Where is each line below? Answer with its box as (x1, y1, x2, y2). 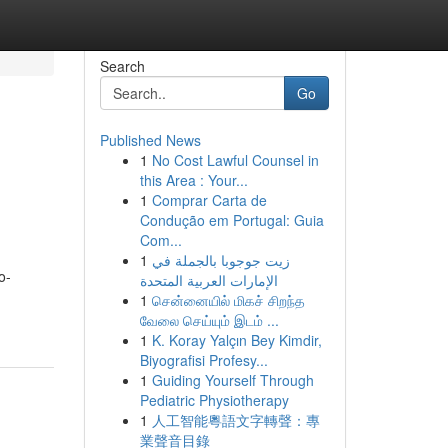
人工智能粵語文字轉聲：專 (151, 410, 320, 430)
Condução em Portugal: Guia (139, 210, 324, 230)
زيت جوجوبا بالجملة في (151, 250, 290, 270)
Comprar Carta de (151, 190, 267, 210)
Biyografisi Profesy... (139, 350, 268, 370)
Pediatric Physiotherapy (139, 390, 289, 410)
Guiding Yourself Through (151, 370, 314, 390)
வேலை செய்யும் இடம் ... (139, 310, 279, 330)
